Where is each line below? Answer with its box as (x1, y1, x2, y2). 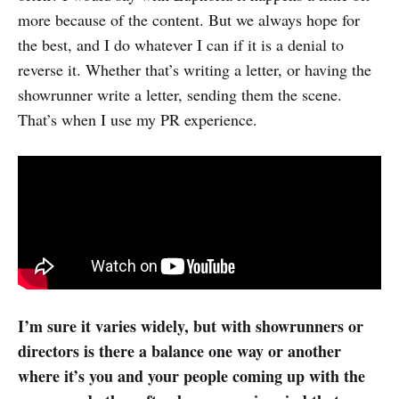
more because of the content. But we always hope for (18, 9, 360, 31)
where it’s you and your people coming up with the (18, 363, 365, 387)
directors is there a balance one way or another (18, 338, 341, 362)
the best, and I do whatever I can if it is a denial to (18, 34, 344, 56)
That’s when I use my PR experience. (18, 109, 257, 131)
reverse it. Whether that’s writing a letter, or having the (18, 59, 371, 81)
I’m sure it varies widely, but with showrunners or (18, 313, 363, 338)
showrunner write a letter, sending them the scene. (18, 84, 342, 106)
